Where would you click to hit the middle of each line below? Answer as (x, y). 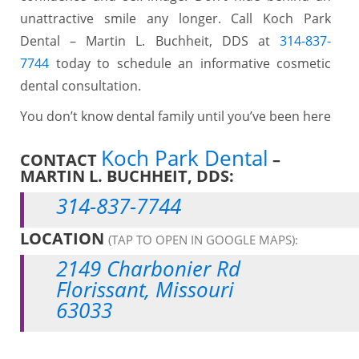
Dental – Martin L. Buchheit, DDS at (150, 40)
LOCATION (64, 238)
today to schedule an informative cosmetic (190, 63)
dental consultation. (81, 85)
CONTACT (61, 159)
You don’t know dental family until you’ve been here (175, 116)
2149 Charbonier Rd (148, 268)
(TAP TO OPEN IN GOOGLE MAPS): (203, 239)
